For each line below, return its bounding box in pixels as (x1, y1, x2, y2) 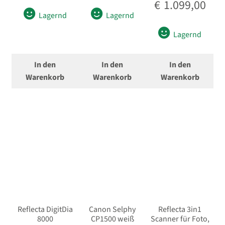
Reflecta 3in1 (158, 204, 202, 215)
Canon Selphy (89, 204, 136, 215)
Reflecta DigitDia (17, 204, 73, 215)
